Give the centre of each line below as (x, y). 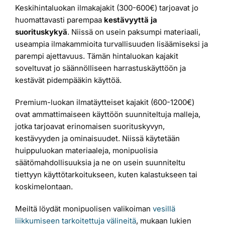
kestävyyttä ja (131, 20)
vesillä (164, 209)
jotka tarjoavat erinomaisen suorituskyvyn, (90, 127)
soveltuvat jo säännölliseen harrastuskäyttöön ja (100, 68)
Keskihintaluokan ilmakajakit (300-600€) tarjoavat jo (107, 8)
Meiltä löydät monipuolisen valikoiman (84, 209)
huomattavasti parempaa (60, 20)
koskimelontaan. (44, 187)
